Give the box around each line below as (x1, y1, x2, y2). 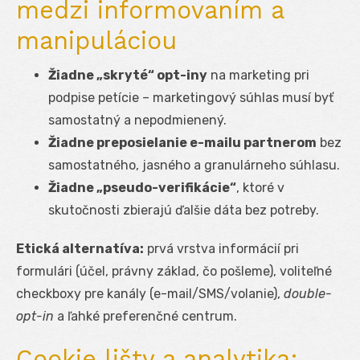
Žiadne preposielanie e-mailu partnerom (48, 134, 317, 150)
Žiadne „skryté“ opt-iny (48, 67, 207, 83)
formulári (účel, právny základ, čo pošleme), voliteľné (16, 263, 332, 279)
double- (284, 285, 332, 301)
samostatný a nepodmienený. (48, 112, 227, 128)
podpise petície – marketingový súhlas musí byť (48, 89, 333, 105)
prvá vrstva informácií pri (144, 240, 299, 256)
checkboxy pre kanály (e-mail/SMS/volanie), (16, 285, 284, 301)
